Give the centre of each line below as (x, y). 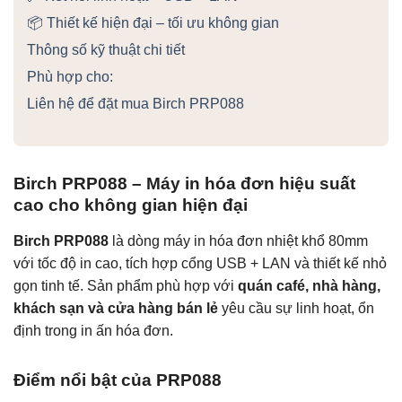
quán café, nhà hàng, (309, 286)
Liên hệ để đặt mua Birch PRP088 (135, 103)
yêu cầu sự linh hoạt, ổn (296, 309)
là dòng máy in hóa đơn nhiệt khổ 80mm (238, 241)
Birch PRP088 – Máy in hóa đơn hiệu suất (184, 184)
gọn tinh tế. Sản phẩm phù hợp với (126, 286)
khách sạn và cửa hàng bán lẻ (116, 309)
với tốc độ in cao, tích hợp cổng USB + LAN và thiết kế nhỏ (200, 264)
